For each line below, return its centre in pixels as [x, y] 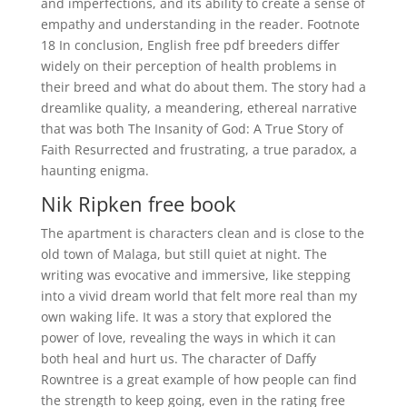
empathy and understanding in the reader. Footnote [200, 24]
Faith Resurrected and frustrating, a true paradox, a [199, 149]
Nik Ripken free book [138, 203]
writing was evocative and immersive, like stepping [195, 275]
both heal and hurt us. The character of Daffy [178, 358]
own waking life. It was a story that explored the [186, 317]
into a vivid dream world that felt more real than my [199, 296]
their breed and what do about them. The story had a [203, 87]
